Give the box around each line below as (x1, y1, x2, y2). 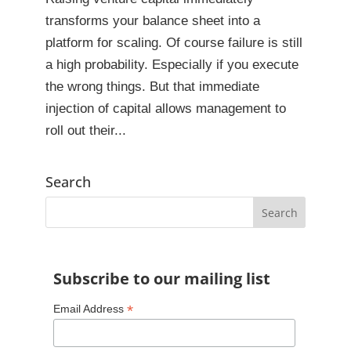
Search (45, 172, 91, 192)
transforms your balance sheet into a (45, 13, 260, 29)
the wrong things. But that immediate (45, 79, 259, 95)
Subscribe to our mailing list (52, 268, 270, 290)
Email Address (52, 302, 127, 316)
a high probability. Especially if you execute (45, 57, 299, 73)
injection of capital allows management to (45, 101, 286, 117)
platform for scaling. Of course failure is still (45, 35, 302, 51)
